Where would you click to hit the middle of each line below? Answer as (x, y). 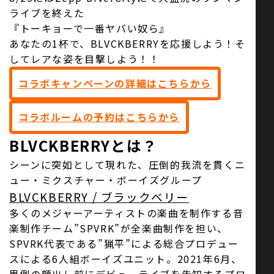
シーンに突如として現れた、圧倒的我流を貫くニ (128, 165)
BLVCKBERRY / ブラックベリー (99, 197)
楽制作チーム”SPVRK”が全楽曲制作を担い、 (119, 228)
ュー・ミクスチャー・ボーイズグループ (106, 180)
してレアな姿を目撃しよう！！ (85, 59)
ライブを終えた (47, 13)
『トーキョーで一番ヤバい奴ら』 (90, 28)
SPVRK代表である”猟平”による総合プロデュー (124, 243)
